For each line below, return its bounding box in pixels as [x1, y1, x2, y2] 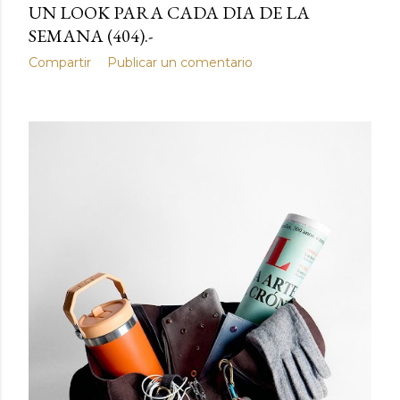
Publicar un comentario [107, 54, 253, 71]
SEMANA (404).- [29, 23, 153, 47]
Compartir [29, 54, 91, 71]
